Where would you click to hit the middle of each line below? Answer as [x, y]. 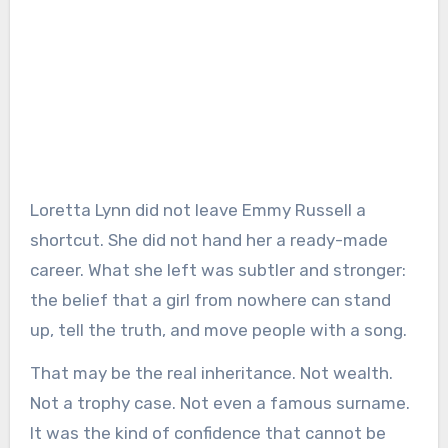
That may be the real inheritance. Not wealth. [211, 372]
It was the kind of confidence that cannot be [207, 432]
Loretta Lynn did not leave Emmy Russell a [197, 209]
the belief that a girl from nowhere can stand [210, 299]
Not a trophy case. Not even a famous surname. [219, 402]
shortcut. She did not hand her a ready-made [208, 239]
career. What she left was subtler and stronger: [217, 269]
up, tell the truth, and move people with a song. [218, 329]
